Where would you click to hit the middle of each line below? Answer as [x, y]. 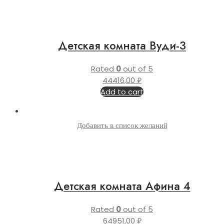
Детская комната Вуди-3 [122, 46]
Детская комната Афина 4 [122, 186]
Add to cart [122, 91]
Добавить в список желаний [122, 125]
